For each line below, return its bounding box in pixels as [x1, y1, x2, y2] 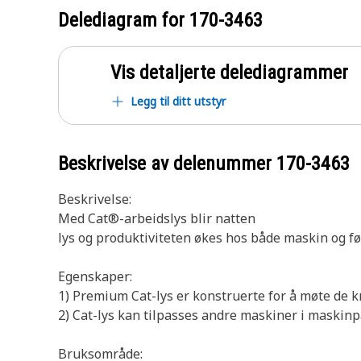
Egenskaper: [58, 268, 132, 285]
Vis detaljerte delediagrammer [110, 61, 348, 84]
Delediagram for [58, 9, 189, 31]
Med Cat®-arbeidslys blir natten [58, 210, 255, 227]
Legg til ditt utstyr [131, 93, 226, 109]
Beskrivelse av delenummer [58, 152, 276, 175]
